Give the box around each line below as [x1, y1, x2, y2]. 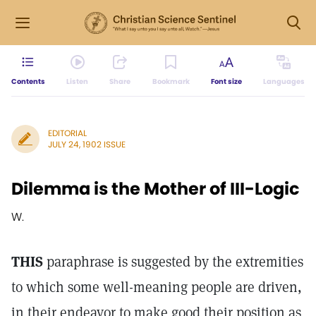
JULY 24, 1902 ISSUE [48, 138, 126, 150]
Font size [210, 76, 242, 87]
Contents [11, 76, 45, 87]
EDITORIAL [48, 127, 87, 139]
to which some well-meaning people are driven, [11, 278, 302, 296]
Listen [66, 76, 89, 87]
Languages [262, 76, 305, 87]
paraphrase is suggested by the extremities [43, 253, 303, 271]
